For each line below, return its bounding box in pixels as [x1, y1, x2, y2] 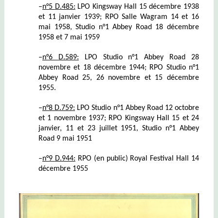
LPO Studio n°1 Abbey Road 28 [78, 53, 200, 61]
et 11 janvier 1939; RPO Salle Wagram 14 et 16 [38, 13, 200, 21]
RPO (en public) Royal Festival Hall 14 [75, 154, 200, 163]
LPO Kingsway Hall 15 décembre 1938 [75, 2, 200, 11]
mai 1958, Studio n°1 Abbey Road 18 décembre [38, 23, 200, 31]
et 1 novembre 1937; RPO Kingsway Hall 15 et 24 [38, 114, 200, 122]
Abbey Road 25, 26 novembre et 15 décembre [38, 73, 200, 82]
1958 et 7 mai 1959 [38, 33, 100, 41]
